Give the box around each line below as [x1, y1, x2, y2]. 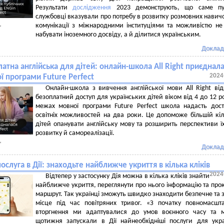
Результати [35, 4, 73, 11]
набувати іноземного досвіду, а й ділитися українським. [35, 31, 201, 38]
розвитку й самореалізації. [35, 129, 114, 137]
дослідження [72, 4, 111, 11]
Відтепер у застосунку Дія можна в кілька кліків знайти [45, 172, 209, 180]
